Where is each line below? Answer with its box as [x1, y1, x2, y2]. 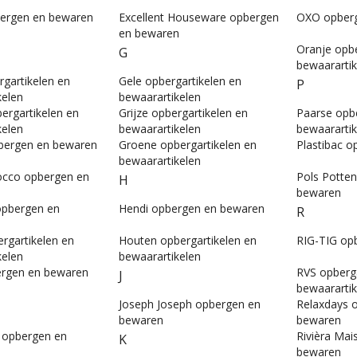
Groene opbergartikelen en [119, 137, 257, 153]
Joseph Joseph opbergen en [119, 296, 261, 312]
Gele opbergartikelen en [119, 73, 241, 89]
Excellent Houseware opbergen [119, 10, 279, 25]
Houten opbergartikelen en [119, 233, 257, 249]
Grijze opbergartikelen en [119, 105, 248, 121]
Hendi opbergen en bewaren [119, 201, 265, 217]
